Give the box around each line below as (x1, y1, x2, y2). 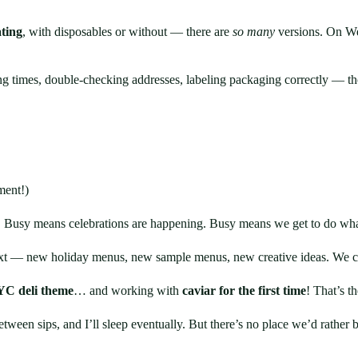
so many (233, 25, 275, 39)
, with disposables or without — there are (22, 25, 233, 39)
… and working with (74, 284, 182, 298)
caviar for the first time (182, 284, 306, 298)
